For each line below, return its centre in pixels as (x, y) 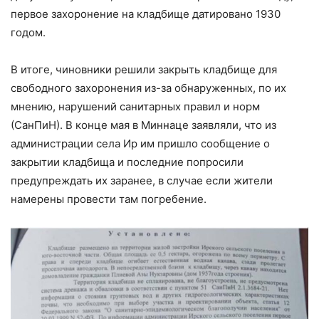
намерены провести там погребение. (109, 199)
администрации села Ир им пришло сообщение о (140, 144)
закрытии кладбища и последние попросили (127, 162)
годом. (28, 33)
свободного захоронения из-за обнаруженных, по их (148, 88)
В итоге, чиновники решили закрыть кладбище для (144, 70)
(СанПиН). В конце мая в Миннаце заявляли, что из (143, 125)
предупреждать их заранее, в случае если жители (142, 181)
